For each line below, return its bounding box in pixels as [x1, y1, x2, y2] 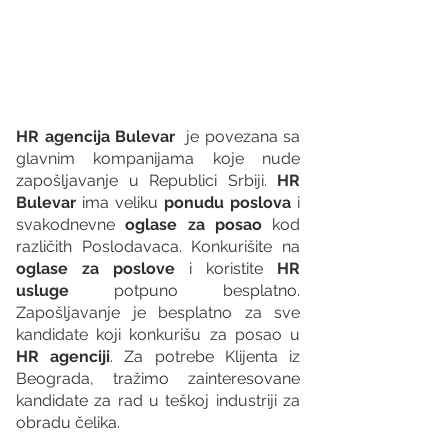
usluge [16, 280, 69, 300]
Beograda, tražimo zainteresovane [16, 368, 300, 388]
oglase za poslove [16, 258, 175, 278]
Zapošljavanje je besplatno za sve [16, 302, 300, 322]
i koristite [175, 258, 277, 278]
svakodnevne [16, 214, 126, 234]
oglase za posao [125, 214, 262, 234]
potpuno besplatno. [69, 280, 300, 300]
